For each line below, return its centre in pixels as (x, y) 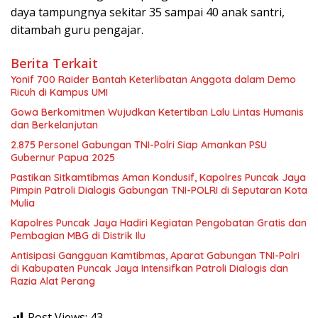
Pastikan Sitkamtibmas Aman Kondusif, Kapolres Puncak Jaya (158, 178)
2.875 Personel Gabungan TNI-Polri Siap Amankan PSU (139, 145)
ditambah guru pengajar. (77, 30)
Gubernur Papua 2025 (63, 158)
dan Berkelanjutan (54, 125)
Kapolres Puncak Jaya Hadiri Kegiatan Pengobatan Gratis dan (159, 223)
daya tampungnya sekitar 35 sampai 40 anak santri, (148, 12)
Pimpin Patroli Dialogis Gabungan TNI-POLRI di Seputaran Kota (159, 191)
